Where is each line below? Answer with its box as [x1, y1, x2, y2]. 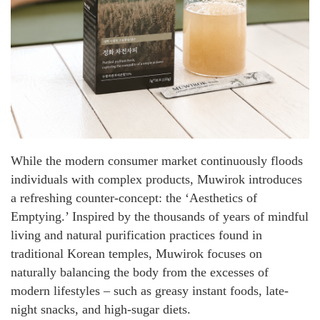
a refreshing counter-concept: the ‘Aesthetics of [11, 191, 257, 206]
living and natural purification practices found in [11, 228, 262, 243]
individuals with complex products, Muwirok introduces [11, 172, 302, 187]
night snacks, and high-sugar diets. [11, 302, 191, 317]
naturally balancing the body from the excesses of [11, 265, 269, 280]
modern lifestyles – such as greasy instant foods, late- [11, 284, 289, 299]
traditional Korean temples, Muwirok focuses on [11, 246, 262, 261]
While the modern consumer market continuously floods [11, 154, 303, 169]
